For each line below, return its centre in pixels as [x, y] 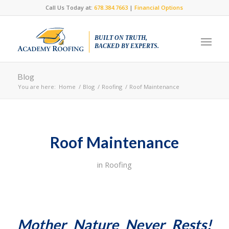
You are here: [37, 87]
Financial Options [159, 7]
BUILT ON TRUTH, [121, 38]
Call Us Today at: [70, 7]
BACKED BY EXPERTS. [127, 46]
